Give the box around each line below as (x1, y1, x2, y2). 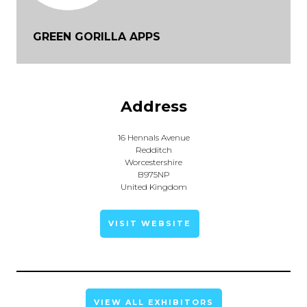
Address (120, 97, 187, 116)
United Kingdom (120, 182, 187, 192)
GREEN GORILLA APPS (33, 30, 160, 43)
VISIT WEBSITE (108, 219, 191, 228)
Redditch (135, 145, 172, 155)
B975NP (137, 169, 170, 180)
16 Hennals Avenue (117, 132, 190, 143)
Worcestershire (125, 157, 182, 167)
